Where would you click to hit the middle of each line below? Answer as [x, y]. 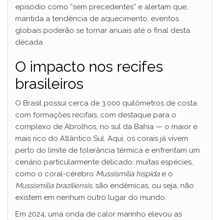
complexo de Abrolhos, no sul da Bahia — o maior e [106, 127]
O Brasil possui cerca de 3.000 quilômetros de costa [106, 103]
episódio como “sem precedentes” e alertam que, [102, 7]
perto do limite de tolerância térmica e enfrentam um [108, 151]
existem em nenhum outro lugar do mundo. [91, 198]
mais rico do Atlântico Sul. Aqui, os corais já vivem [102, 139]
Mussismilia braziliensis [54, 186]
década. [30, 42]
